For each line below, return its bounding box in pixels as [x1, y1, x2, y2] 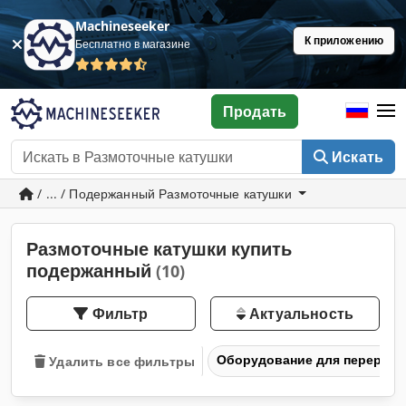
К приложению [304, 33, 383, 48]
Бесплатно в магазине [75, 36, 191, 52]
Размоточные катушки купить [26, 237, 292, 261]
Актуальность [245, 304, 354, 324]
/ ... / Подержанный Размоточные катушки [34, 185, 295, 202]
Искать [332, 147, 383, 167]
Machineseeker [75, 17, 170, 34]
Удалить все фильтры [49, 352, 195, 370]
